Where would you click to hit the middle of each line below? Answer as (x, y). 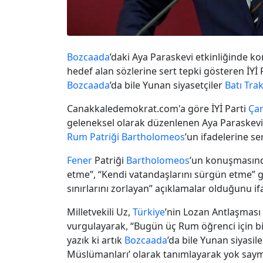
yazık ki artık (96, 240)
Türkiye (149, 212)
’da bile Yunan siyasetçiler (167, 85)
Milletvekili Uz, (100, 212)
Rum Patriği (93, 136)
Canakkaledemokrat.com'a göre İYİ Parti (158, 108)
